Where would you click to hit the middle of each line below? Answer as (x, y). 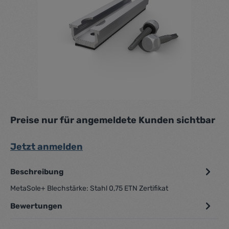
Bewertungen (36, 206)
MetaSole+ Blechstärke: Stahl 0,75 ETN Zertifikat (89, 188)
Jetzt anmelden (47, 146)
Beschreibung (37, 171)
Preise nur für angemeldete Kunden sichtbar (113, 120)
